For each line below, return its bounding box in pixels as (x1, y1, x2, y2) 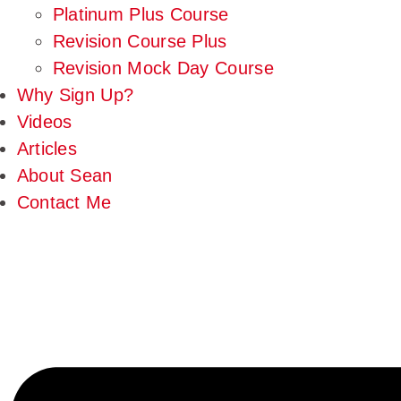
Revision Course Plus (52, 31, 227, 52)
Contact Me (16, 192, 112, 213)
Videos (16, 112, 73, 132)
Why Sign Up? (16, 85, 134, 106)
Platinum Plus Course (52, 4, 229, 25)
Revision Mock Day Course (52, 58, 274, 79)
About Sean (16, 166, 113, 186)
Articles (16, 139, 78, 159)
